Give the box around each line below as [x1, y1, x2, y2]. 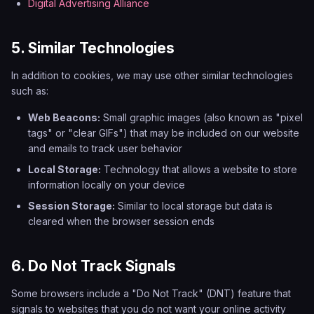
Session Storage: [28, 200, 115, 212]
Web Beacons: [28, 111, 100, 123]
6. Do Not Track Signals [11, 257, 176, 275]
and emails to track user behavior [28, 142, 182, 154]
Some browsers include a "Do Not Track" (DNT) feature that [11, 287, 291, 299]
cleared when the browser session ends [28, 215, 214, 227]
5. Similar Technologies [11, 39, 175, 57]
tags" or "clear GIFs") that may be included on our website [28, 127, 299, 139]
